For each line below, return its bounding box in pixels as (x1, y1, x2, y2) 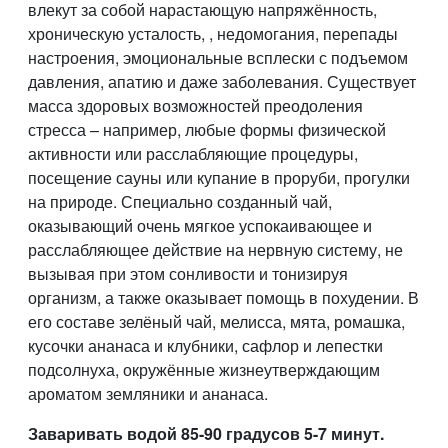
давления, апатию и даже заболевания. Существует (28, 70, 416, 93)
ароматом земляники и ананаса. (28, 382, 268, 405)
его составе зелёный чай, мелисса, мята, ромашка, (28, 310, 405, 333)
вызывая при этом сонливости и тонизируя (28, 262, 348, 285)
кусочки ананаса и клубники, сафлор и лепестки (28, 334, 383, 357)
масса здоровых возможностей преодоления (28, 94, 363, 117)
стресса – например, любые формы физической (28, 118, 386, 141)
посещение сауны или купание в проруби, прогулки (28, 166, 410, 189)
